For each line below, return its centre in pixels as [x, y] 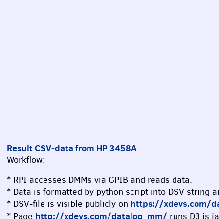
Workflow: [26, 160]
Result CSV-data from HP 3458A [72, 148]
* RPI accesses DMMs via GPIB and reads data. [99, 180]
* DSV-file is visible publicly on [69, 204]
